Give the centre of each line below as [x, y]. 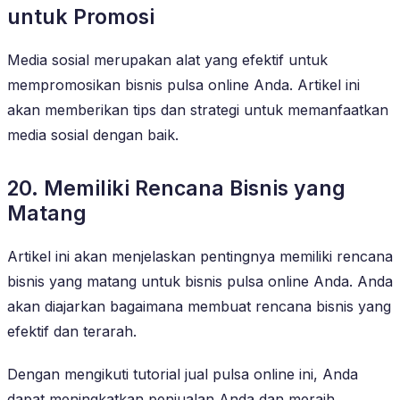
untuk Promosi [81, 17]
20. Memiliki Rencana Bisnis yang [176, 188]
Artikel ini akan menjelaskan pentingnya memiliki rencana [200, 256]
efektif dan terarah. [72, 331]
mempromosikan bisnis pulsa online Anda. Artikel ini [183, 84]
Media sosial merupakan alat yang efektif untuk [167, 59]
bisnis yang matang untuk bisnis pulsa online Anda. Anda [200, 281]
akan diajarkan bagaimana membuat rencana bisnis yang [199, 306]
